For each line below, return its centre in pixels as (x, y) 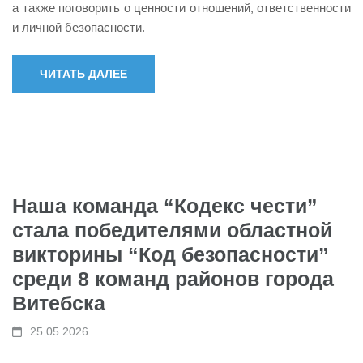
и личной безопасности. (79, 27)
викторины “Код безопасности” (171, 254)
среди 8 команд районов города (173, 279)
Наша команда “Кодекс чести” (165, 206)
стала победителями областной (172, 230)
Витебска (59, 303)
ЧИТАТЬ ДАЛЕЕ (83, 74)
